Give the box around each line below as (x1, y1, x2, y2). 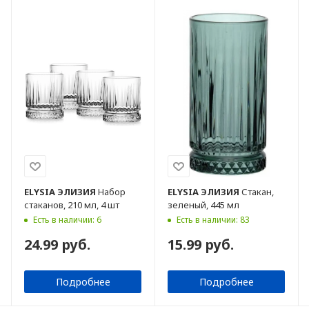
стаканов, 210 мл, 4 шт (24, 198, 119, 211)
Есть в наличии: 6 (33, 213, 101, 226)
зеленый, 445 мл (168, 198, 239, 211)
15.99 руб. (168, 235, 234, 254)
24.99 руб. (24, 235, 90, 254)
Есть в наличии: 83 (177, 213, 250, 226)
